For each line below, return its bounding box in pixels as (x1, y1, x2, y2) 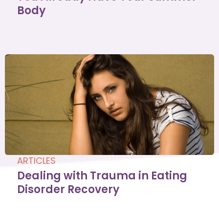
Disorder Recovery (17, 182, 119, 197)
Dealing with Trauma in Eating (17, 168, 187, 184)
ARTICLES (17, 154, 56, 167)
